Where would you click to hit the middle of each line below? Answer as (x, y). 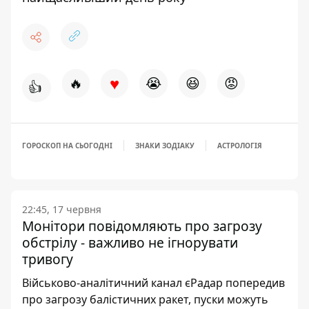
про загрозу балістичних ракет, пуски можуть (145, 300)
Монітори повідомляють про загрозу (142, 226)
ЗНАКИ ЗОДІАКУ (165, 146)
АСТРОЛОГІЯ (240, 146)
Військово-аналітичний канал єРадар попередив (153, 283)
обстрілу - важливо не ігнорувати (130, 243)
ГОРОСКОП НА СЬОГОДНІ (67, 146)
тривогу (48, 259)
